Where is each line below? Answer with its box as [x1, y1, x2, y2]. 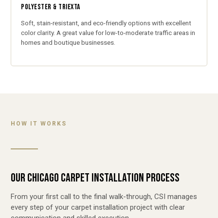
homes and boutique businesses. [21, 38, 116, 47]
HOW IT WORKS [11, 120, 67, 127]
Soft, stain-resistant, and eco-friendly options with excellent [21, 19, 192, 27]
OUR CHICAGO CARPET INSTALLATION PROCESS [11, 170, 180, 185]
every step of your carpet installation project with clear [11, 202, 185, 212]
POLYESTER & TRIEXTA [21, 2, 80, 12]
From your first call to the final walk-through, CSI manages [11, 192, 198, 201]
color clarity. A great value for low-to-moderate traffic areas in [21, 29, 196, 37]
